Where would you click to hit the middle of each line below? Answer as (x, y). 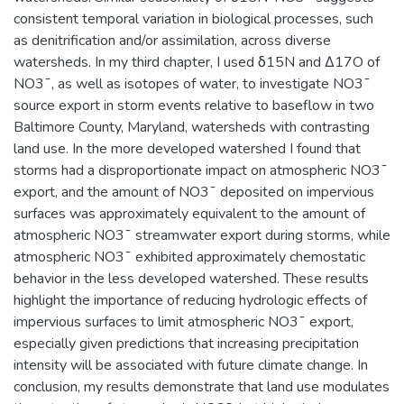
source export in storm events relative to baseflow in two (194, 105)
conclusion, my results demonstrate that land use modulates (202, 386)
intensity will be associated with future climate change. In (191, 365)
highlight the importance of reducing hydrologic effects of (190, 300)
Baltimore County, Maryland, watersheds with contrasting (192, 127)
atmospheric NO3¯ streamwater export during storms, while (202, 235)
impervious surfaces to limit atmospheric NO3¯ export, (184, 321)
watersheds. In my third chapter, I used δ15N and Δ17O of (197, 62)
